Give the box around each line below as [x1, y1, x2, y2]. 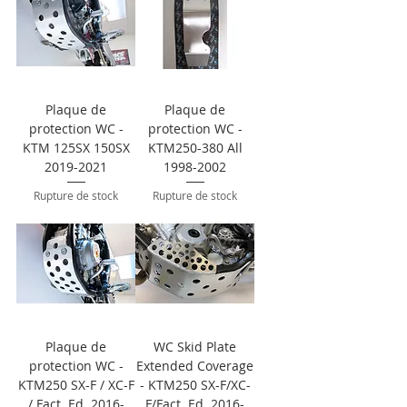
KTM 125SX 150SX [22, 139, 130, 157]
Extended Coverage [136, 357, 253, 375]
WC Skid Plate [154, 338, 236, 356]
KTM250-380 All [147, 139, 243, 157]
